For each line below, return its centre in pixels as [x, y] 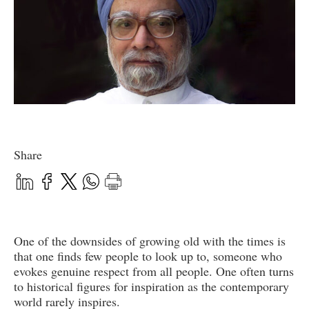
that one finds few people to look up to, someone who [148, 256]
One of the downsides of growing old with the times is [150, 241]
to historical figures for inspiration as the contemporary [151, 287]
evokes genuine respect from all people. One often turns [154, 271]
